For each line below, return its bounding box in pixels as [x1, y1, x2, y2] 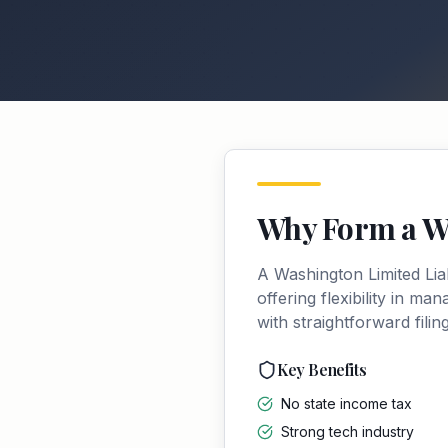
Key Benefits [277, 359, 367, 380]
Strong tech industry [281, 423, 414, 440]
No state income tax [281, 395, 412, 412]
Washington [274, 264, 363, 284]
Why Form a [257, 208, 422, 248]
